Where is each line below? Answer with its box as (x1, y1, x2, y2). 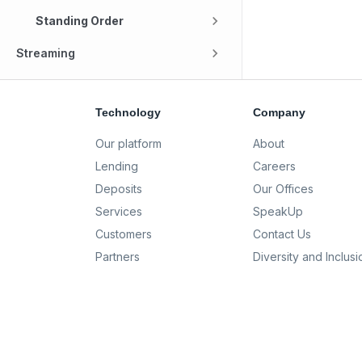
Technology (95, 106, 161, 119)
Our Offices (253, 182, 314, 196)
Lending (95, 159, 138, 173)
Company (253, 106, 306, 119)
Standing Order (36, 14, 124, 27)
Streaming (16, 46, 75, 60)
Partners (95, 250, 140, 263)
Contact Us (253, 227, 312, 241)
